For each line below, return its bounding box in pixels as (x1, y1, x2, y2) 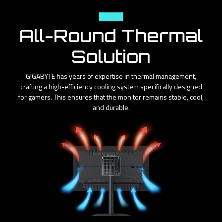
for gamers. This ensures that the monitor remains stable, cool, (18, 92, 204, 103)
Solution (71, 46, 151, 68)
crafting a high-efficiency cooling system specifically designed (20, 81, 202, 92)
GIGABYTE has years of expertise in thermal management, (26, 71, 196, 82)
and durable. (92, 102, 130, 113)
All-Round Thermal (19, 25, 203, 47)
